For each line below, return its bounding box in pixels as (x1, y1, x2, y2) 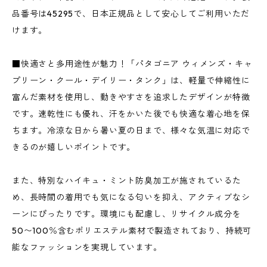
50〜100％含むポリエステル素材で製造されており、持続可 (12, 225, 252, 236)
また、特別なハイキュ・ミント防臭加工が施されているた (12, 175, 241, 186)
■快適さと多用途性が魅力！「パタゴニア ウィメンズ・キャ (12, 58, 253, 69)
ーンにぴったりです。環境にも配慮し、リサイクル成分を (12, 209, 241, 219)
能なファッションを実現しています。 (12, 242, 162, 253)
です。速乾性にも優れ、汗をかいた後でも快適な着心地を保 (12, 108, 250, 119)
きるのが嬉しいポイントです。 (12, 142, 136, 153)
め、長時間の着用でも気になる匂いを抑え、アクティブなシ (12, 192, 250, 203)
